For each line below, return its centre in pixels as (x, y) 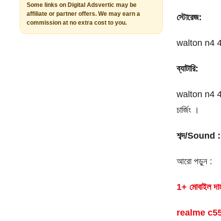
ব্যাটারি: (189, 68)
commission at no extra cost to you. (77, 22)
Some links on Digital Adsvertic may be (82, 5)
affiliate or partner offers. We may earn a (84, 14)
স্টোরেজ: (189, 17)
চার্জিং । (189, 110)
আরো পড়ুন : (195, 161)
